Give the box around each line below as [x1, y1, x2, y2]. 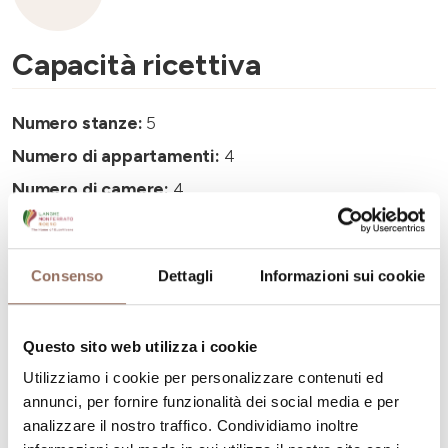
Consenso [31, 266, 104, 284]
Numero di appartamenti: [12, 145, 220, 166]
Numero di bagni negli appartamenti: [12, 211, 314, 232]
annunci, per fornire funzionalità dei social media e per [23, 393, 399, 411]
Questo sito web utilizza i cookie [23, 337, 258, 355]
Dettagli [158, 266, 213, 284]
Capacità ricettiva [12, 46, 261, 83]
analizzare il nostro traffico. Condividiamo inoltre [23, 417, 359, 435]
